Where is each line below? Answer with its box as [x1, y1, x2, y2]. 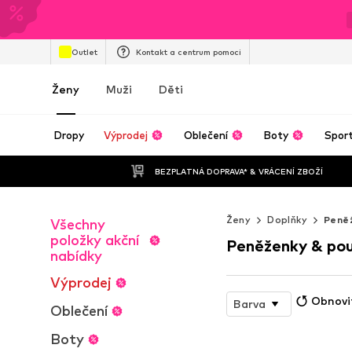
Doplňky [267, 214, 308, 225]
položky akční [50, 232, 139, 248]
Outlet [71, 46, 97, 57]
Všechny [50, 216, 105, 233]
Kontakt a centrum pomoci [136, 46, 241, 57]
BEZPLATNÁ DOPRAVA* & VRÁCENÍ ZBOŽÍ [154, 166, 323, 176]
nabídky [50, 247, 102, 264]
